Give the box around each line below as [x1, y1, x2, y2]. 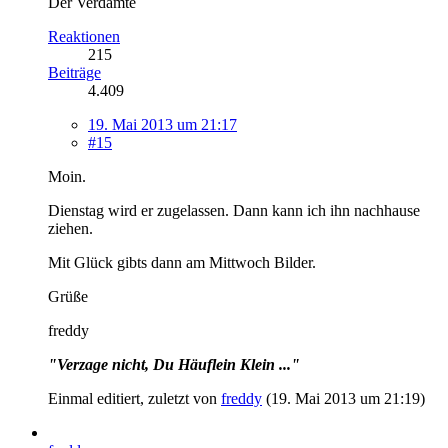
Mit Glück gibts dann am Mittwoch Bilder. [48, 253, 316, 271]
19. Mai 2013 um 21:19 [271, 389, 420, 407]
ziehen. [48, 219, 93, 237]
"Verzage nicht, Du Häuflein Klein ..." [48, 355, 300, 373]
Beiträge [48, 63, 101, 81]
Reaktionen [48, 27, 120, 45]
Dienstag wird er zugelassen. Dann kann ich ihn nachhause [48, 201, 420, 219]
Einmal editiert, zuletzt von [48, 389, 221, 407]
